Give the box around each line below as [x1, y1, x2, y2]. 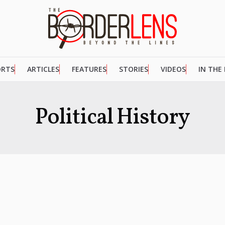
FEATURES [71, 64, 106, 74]
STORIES [119, 64, 148, 74]
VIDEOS [160, 64, 186, 74]
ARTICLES [27, 64, 59, 74]
